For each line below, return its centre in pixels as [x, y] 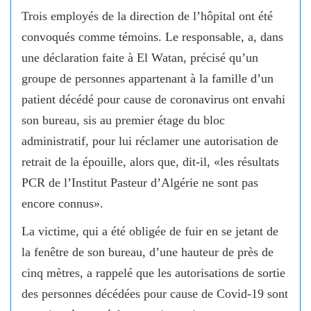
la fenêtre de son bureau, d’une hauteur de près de [148, 252]
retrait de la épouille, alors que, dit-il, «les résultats [150, 162]
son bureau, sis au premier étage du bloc [123, 120]
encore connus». [62, 203]
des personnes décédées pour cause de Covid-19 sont [155, 294]
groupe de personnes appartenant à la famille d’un [148, 78]
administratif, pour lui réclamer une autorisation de [150, 141]
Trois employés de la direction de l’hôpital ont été [147, 16]
